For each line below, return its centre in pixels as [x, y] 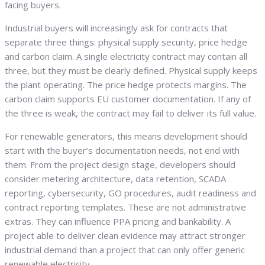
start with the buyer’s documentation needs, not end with [122, 151]
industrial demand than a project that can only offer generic [125, 250]
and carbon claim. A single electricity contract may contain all [126, 56]
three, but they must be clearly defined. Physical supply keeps [131, 71]
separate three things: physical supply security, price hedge [126, 42]
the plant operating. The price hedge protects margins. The [126, 85]
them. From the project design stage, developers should [120, 165]
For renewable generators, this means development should [126, 136]
